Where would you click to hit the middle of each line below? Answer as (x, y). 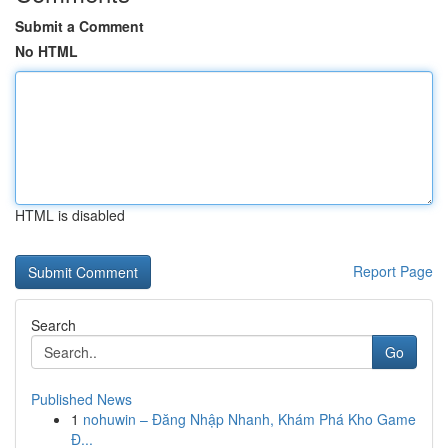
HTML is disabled (70, 215)
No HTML (46, 51)
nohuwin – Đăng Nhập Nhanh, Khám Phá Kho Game (249, 419)
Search (53, 325)
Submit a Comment (79, 26)
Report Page (393, 271)
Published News (81, 399)
